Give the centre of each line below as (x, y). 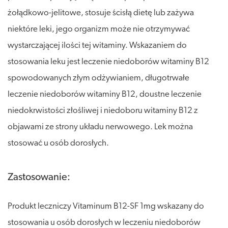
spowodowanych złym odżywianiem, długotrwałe (98, 78)
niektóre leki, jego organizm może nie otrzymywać (99, 29)
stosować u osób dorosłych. (58, 143)
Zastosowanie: (39, 177)
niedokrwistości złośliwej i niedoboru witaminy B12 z (103, 110)
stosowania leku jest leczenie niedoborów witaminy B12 (108, 62)
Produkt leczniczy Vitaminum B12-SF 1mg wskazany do (106, 206)
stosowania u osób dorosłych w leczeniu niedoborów (104, 222)
